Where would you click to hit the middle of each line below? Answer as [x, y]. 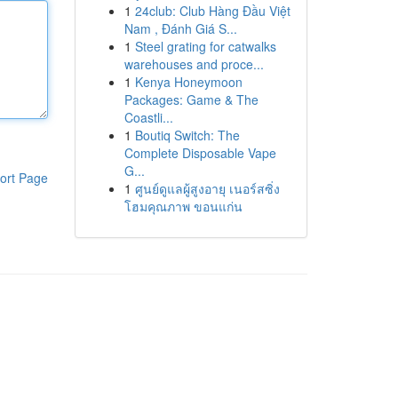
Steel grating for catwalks [205, 46]
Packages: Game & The [191, 99]
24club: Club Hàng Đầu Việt [212, 11]
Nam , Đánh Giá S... [180, 28]
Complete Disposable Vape [200, 153]
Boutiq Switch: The [187, 135]
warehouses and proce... [194, 64]
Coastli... [148, 117]
